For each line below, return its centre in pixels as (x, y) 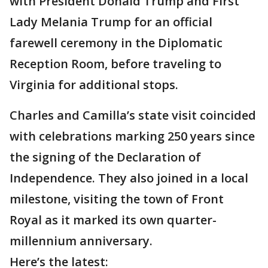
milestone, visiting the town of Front (117, 199)
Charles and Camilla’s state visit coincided (133, 115)
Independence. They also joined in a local (129, 178)
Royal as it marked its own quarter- (113, 220)
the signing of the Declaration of (105, 157)
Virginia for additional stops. (94, 85)
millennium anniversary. (81, 241)
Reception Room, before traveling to (115, 64)
